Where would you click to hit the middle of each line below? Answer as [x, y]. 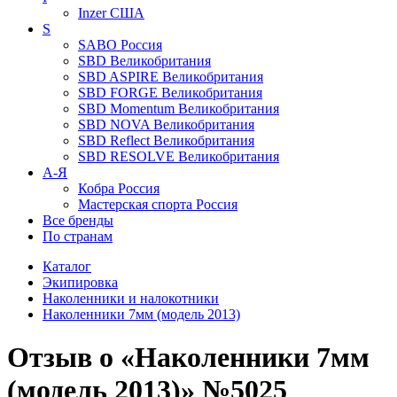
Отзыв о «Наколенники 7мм [188, 358]
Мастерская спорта [137, 204]
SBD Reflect [116, 140]
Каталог [67, 266]
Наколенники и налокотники [131, 298]
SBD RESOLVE [128, 156]
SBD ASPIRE [120, 77]
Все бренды [78, 220]
